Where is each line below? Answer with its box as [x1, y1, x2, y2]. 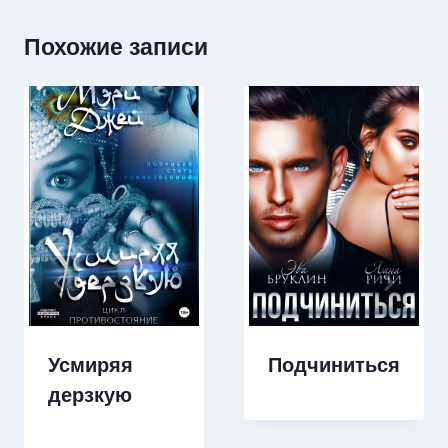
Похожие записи [24, 34, 208, 61]
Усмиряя [48, 354, 133, 377]
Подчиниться [268, 354, 400, 377]
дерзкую [48, 384, 132, 407]
